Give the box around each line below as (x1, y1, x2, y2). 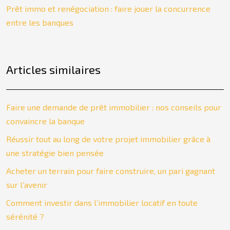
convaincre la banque (6, 116, 85, 126)
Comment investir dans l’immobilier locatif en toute (6, 198, 198, 207)
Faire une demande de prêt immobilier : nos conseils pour (6, 102, 221, 112)
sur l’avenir (6, 180, 47, 189)
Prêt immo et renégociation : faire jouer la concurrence (6, 4, 210, 13)
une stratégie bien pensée (6, 148, 104, 158)
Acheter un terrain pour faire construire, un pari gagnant (6, 166, 215, 176)
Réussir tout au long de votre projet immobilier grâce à (6, 134, 210, 144)
